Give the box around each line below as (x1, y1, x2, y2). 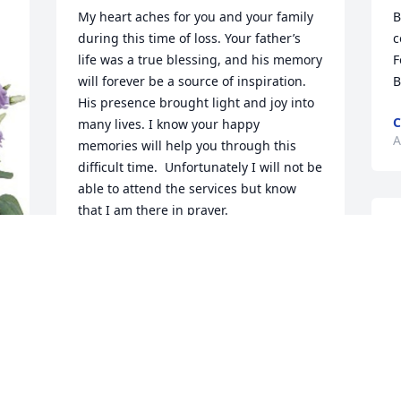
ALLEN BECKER (78, 243, 169, 260)
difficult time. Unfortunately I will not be (78, 158, 323, 176)
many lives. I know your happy (78, 115, 260, 133)
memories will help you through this (78, 137, 297, 155)
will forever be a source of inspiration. (78, 73, 307, 90)
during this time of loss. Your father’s (78, 30, 302, 47)
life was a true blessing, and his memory (78, 51, 323, 69)
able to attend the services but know (78, 180, 297, 198)
